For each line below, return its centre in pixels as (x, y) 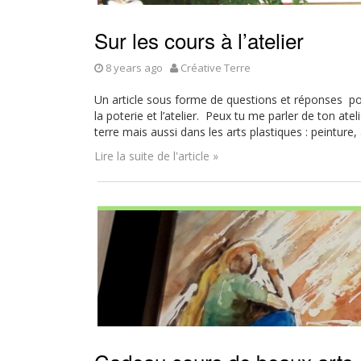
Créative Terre (216, 68)
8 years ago (134, 68)
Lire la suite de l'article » (156, 156)
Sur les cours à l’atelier (199, 40)
